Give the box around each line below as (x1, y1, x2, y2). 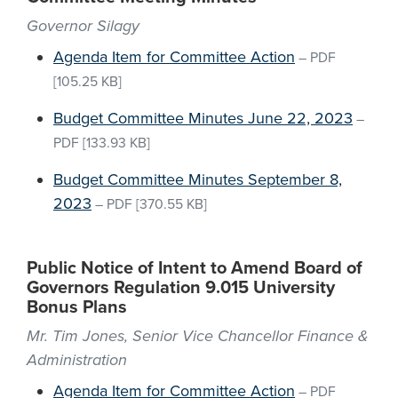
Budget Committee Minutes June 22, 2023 (53, 108, 353, 128)
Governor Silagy (27, 16, 139, 36)
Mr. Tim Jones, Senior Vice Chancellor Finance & (27, 326, 369, 346)
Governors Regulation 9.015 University (27, 277, 335, 298)
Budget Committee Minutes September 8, (53, 170, 342, 189)
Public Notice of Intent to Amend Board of (27, 258, 362, 279)
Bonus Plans (27, 297, 127, 318)
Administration (27, 350, 127, 370)
